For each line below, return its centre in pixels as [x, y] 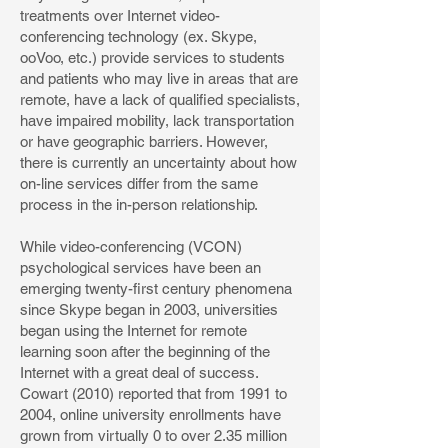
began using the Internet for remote [133, 330]
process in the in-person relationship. [139, 204]
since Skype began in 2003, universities [149, 309]
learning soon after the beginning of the [145, 351]
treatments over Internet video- [120, 15]
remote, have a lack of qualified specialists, [160, 99]
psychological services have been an [140, 267]
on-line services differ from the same [139, 183]
